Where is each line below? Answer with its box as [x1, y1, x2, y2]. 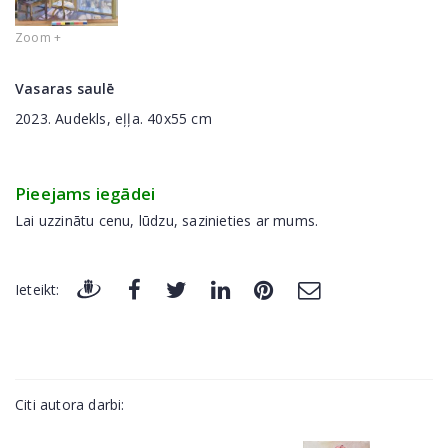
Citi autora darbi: [15, 395, 125, 415]
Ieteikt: [15, 280, 60, 300]
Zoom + [15, 29, 62, 47]
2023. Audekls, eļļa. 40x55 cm [15, 109, 212, 129]
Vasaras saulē [15, 79, 115, 99]
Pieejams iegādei [15, 182, 156, 206]
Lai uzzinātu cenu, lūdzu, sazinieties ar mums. [15, 211, 319, 231]
